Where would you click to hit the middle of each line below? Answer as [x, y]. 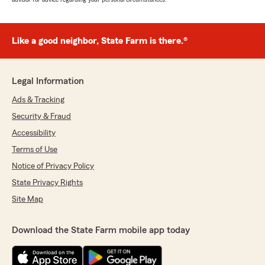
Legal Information [48, 81]
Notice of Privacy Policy [53, 167]
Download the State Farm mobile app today [101, 230]
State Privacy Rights [47, 183]
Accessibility [34, 133]
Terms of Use [35, 150]
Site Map [28, 200]
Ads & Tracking [38, 100]
